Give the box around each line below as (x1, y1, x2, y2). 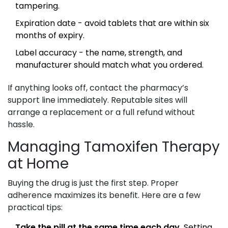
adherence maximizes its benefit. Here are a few (8, 189, 201, 202)
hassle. (8, 119, 35, 131)
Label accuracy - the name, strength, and (15, 47, 182, 59)
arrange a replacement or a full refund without (8, 106, 195, 119)
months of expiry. (15, 30, 84, 42)
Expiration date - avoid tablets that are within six (15, 17, 209, 30)
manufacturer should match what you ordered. (15, 59, 204, 71)
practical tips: (8, 202, 63, 214)
